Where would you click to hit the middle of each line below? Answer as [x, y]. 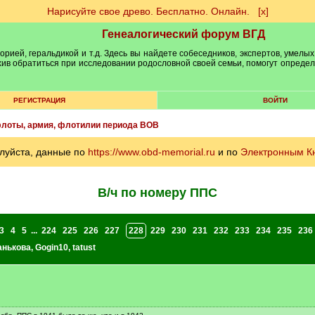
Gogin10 [51, 247]
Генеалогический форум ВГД [184, 34]
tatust [84, 247]
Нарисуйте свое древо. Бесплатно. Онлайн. [148, 11]
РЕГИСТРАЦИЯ [39, 100]
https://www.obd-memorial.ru [151, 152]
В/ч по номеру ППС [157, 193]
